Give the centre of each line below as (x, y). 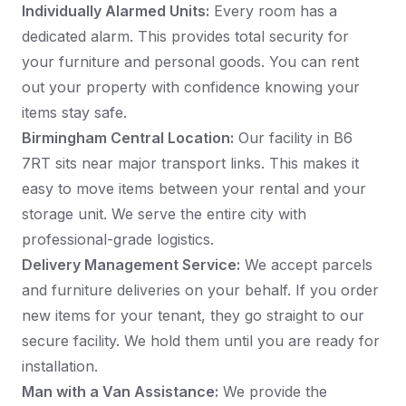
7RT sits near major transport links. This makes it (190, 164)
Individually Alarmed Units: (116, 11)
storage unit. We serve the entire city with (164, 214)
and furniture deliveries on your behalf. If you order (200, 290)
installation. (60, 367)
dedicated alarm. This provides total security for (185, 37)
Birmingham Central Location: (128, 138)
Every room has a (273, 11)
